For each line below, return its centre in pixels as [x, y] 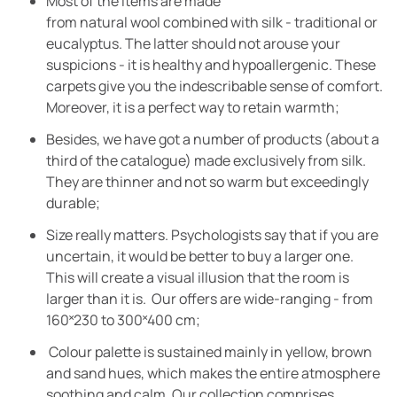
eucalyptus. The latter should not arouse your [193, 43]
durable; [74, 202]
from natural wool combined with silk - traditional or [212, 22]
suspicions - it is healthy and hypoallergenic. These [211, 64]
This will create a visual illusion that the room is [198, 277]
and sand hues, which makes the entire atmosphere [213, 373]
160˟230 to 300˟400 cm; [123, 319]
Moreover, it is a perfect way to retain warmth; [193, 107]
